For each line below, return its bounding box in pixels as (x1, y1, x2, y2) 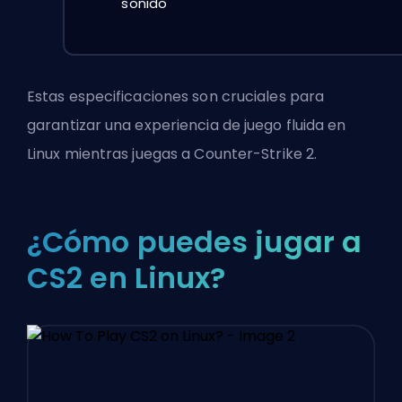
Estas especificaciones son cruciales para (27, 85, 325, 107)
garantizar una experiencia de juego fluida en (27, 114, 346, 135)
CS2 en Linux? (27, 257, 226, 298)
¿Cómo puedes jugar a (27, 221, 363, 262)
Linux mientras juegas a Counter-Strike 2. (27, 143, 318, 164)
